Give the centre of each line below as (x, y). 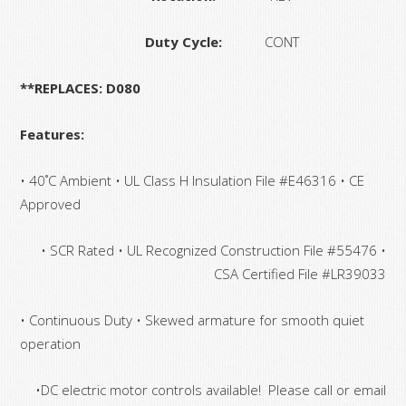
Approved (51, 203)
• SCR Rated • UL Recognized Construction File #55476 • (213, 250)
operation (51, 343)
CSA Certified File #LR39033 (300, 273)
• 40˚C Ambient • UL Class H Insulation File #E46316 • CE (193, 180)
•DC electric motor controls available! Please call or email (210, 389)
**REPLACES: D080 (81, 87)
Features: (53, 134)
